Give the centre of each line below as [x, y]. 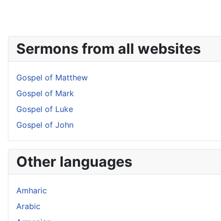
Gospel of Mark [45, 93]
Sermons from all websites [109, 49]
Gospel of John [45, 125]
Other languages [74, 162]
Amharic [32, 190]
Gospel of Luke [45, 109]
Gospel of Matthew [52, 77]
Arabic [28, 206]
